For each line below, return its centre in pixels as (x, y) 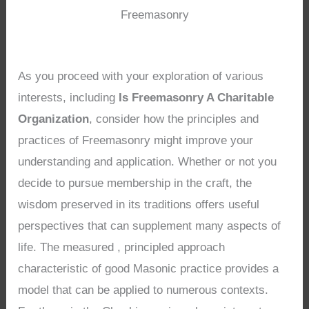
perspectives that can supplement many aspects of (150, 226)
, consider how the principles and (174, 119)
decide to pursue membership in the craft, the (135, 183)
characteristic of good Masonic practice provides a (149, 269)
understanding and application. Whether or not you (148, 162)
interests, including (69, 98)
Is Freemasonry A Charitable (197, 98)
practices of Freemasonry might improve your (136, 141)
